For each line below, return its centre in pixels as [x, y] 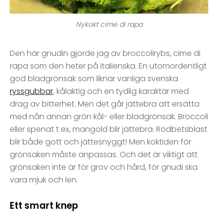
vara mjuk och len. [44, 180]
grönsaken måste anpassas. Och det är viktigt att [104, 155]
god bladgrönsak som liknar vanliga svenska [94, 79]
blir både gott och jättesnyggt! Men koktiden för [100, 142]
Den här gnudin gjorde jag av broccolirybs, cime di [105, 54]
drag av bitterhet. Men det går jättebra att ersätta [105, 104]
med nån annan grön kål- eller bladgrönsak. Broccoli [109, 117]
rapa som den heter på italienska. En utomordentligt [108, 66]
